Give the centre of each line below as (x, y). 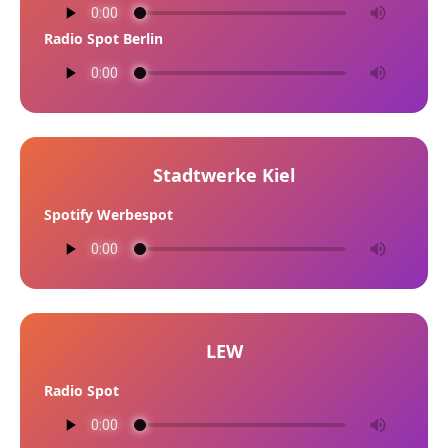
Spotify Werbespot (108, 214)
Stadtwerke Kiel (224, 175)
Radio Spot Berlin (103, 38)
